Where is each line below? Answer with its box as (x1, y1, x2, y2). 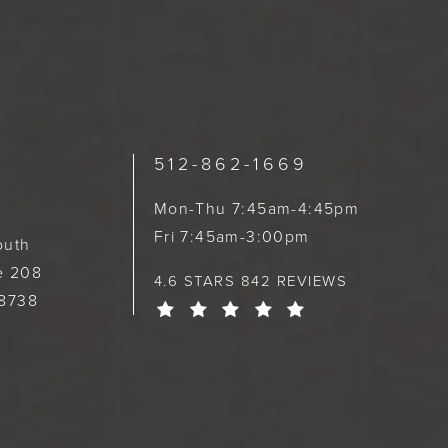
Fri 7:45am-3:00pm (153, 225, 310, 249)
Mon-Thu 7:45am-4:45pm (153, 197, 360, 221)
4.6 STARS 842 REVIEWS (153, 270, 348, 293)
